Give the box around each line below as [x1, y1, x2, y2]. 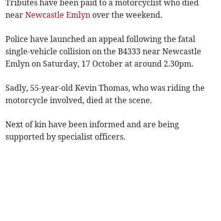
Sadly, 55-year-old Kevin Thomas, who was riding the [5, 83, 205, 93]
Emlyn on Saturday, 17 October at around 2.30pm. [5, 59, 194, 69]
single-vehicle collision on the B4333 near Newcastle [5, 46, 202, 57]
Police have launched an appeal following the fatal [5, 34, 196, 44]
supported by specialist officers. [5, 132, 126, 142]
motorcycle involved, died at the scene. [5, 95, 152, 106]
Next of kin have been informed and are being [5, 119, 180, 130]
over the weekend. [90, 10, 163, 20]
